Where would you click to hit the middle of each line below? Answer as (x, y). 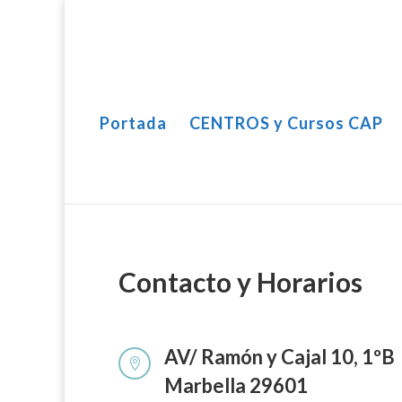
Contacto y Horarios (240, 282)
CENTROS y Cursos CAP (286, 123)
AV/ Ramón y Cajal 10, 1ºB (280, 357)
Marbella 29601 (236, 385)
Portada (133, 123)
